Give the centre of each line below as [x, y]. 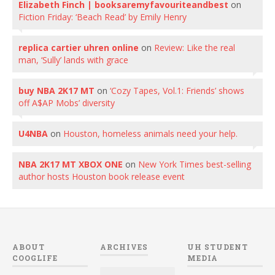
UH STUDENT [218, 246]
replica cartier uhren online [79, 47]
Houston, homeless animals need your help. [150, 133]
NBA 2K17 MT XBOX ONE [71, 164]
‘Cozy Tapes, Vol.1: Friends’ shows [177, 90]
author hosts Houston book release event [102, 176]
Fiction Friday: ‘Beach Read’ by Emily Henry [103, 17]
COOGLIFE [35, 258]
